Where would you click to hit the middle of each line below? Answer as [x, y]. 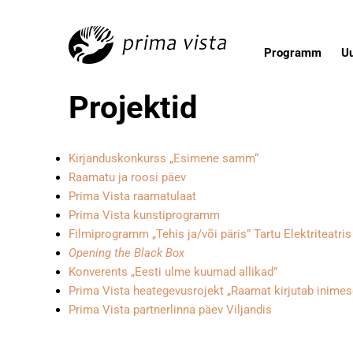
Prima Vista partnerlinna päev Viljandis [170, 310]
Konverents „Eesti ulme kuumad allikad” [173, 272]
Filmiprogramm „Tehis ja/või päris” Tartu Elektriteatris [210, 234]
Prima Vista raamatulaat [132, 196]
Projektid [133, 108]
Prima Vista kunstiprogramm [144, 215]
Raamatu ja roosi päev [127, 177]
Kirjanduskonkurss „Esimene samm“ [163, 158]
